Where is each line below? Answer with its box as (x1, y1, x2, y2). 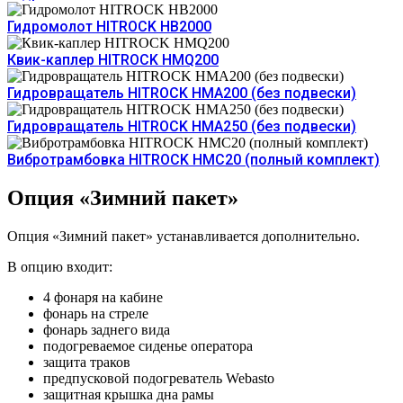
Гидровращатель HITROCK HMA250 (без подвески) (7, 117, 356, 135)
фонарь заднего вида (43, 321, 170, 337)
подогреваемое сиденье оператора (43, 337, 253, 354)
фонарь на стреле (43, 305, 148, 321)
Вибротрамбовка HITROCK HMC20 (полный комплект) (7, 150, 380, 168)
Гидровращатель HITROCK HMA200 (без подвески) (7, 84, 356, 102)
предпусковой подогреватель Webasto (43, 370, 274, 386)
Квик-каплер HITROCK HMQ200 (7, 50, 219, 68)
